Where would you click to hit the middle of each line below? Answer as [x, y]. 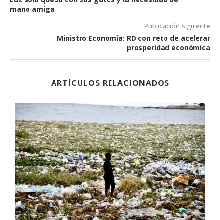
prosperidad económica [168, 47]
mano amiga [32, 9]
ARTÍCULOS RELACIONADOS [110, 83]
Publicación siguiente [177, 26]
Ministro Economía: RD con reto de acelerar [134, 38]
